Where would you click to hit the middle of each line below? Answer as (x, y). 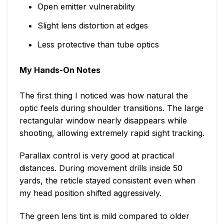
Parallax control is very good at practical (97, 156)
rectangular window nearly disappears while (103, 120)
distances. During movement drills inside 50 (101, 168)
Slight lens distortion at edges (92, 25)
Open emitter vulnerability (86, 6)
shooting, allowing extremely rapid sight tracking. (112, 133)
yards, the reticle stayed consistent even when (107, 181)
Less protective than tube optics (98, 44)
